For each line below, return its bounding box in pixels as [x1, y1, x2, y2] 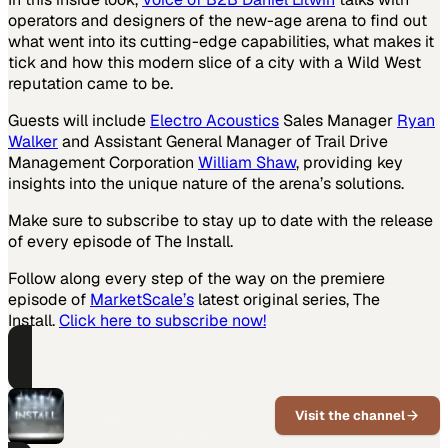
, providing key [296, 151, 403, 173]
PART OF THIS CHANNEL [64, 367, 223, 382]
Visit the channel [295, 407, 405, 425]
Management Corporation [8, 151, 198, 173]
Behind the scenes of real [64, 409, 215, 427]
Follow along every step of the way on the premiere [8, 267, 385, 289]
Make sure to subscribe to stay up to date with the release [8, 209, 433, 231]
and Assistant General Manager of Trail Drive [58, 130, 388, 152]
